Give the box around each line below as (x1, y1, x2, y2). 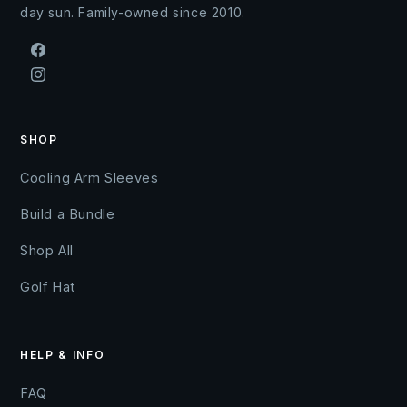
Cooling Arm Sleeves (20, 170, 159, 186)
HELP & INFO (20, 348, 105, 362)
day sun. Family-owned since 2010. (20, 5, 245, 21)
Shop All (20, 243, 74, 259)
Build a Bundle (20, 206, 115, 223)
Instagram (28, 67, 91, 84)
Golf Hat (20, 279, 75, 295)
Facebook (28, 43, 94, 59)
